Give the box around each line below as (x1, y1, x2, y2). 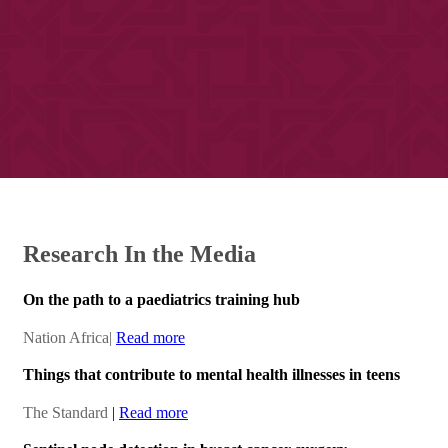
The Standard (23, 404, 108, 422)
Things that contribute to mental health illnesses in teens (23, 366, 400, 384)
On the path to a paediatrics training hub (23, 291, 300, 309)
